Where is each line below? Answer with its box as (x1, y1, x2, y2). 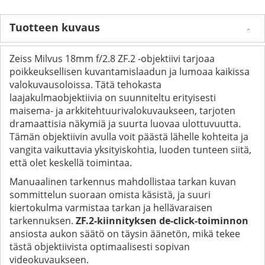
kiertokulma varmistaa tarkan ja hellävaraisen (9, 201, 212, 214)
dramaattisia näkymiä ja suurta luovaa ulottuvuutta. (9, 117, 241, 130)
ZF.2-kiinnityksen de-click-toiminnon (76, 214, 248, 227)
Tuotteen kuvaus (9, 20, 100, 34)
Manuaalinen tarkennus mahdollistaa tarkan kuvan (9, 174, 236, 188)
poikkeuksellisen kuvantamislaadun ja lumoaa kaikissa (9, 64, 250, 78)
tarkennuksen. (9, 214, 76, 227)
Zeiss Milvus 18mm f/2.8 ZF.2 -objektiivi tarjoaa (9, 51, 215, 65)
